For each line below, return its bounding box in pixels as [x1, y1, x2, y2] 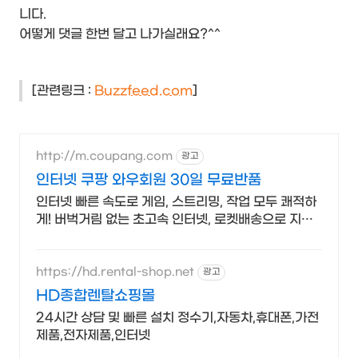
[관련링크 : [32, 82, 94, 98]
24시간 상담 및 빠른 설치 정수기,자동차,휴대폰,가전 [36, 309, 319, 325]
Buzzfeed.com [94, 82, 193, 98]
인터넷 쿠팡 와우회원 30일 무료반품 [36, 171, 261, 189]
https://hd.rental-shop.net [36, 265, 194, 280]
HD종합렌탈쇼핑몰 [36, 287, 155, 304]
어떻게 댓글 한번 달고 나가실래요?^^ [19, 26, 221, 42]
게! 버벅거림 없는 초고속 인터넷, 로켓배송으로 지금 [36, 211, 313, 227]
